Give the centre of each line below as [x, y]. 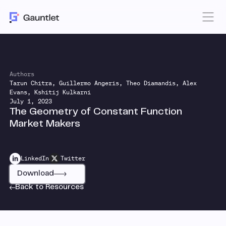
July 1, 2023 [31, 101]
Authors [22, 74]
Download [35, 173]
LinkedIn [35, 158]
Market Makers [45, 124]
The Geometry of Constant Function [96, 112]
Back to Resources [49, 187]
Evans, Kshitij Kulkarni [50, 92]
